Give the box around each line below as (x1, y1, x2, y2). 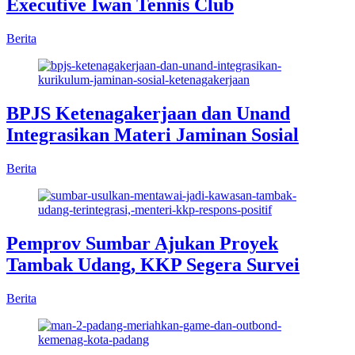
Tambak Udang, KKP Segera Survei (6, 254, 300, 275)
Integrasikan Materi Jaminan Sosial (6, 124, 299, 145)
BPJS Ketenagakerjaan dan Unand (6, 102, 290, 124)
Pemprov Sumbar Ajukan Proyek (6, 232, 278, 254)
